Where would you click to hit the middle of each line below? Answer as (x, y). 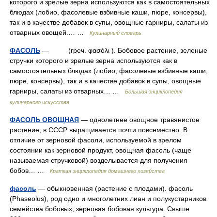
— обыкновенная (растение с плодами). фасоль (115, 188)
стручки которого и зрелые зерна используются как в (93, 61)
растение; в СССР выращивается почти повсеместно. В (99, 130)
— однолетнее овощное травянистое (139, 120)
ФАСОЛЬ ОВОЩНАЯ (44, 120)
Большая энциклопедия (154, 92)
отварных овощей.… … (50, 32)
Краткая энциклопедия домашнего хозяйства (107, 171)
